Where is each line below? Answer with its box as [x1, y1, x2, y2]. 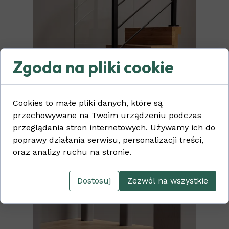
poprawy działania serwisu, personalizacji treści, [13, 135, 203, 145]
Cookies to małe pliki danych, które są [13, 98, 163, 108]
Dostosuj [77, 176, 111, 186]
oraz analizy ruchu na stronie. [13, 147, 131, 157]
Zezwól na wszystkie [127, 176, 208, 186]
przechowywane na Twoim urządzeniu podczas [13, 110, 201, 120]
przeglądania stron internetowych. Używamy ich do [13, 123, 215, 132]
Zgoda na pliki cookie [13, 57, 174, 77]
